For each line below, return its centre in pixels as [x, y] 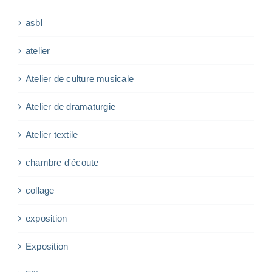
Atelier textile [52, 134]
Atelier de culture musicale [80, 78]
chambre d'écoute [62, 162]
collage [40, 190]
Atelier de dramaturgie [70, 106]
